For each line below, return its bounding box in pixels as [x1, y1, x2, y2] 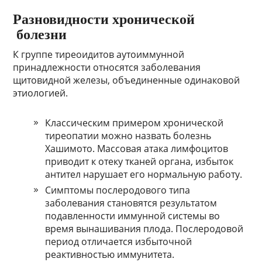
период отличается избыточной [45, 235, 192, 249]
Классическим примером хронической [45, 116, 224, 130]
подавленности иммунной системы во [45, 209, 220, 223]
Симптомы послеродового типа [45, 184, 191, 197]
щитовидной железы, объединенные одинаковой [13, 74, 240, 87]
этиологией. [13, 87, 68, 100]
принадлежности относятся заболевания [13, 61, 201, 74]
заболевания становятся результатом [45, 196, 218, 210]
